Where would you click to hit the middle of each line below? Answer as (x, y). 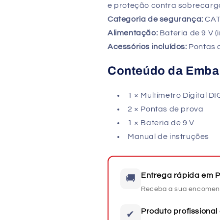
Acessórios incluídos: (147, 47)
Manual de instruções (168, 136)
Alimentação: (133, 33)
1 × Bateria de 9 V (161, 123)
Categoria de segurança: (155, 19)
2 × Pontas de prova (166, 109)
